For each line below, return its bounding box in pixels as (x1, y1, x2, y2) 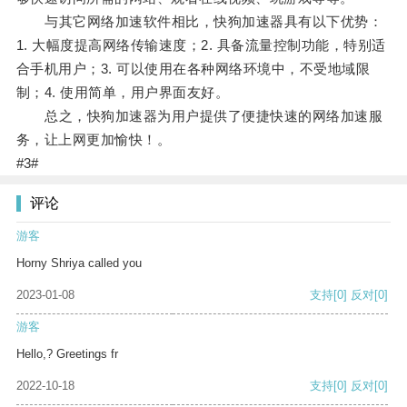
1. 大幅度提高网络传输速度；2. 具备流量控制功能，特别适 (15, 37, 386, 54)
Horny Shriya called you (16, 256, 142, 271)
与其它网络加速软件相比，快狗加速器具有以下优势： (15, 14, 383, 30)
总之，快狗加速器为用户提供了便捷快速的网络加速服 (15, 108, 383, 124)
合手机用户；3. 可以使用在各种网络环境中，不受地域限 (15, 61, 371, 77)
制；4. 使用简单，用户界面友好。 (15, 84, 230, 101)
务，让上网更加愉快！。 (15, 132, 172, 148)
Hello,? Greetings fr (16, 347, 118, 362)
